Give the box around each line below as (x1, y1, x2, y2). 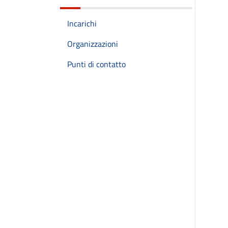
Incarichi (67, 17, 97, 30)
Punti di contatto (67, 58, 126, 70)
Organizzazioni (67, 38, 118, 50)
